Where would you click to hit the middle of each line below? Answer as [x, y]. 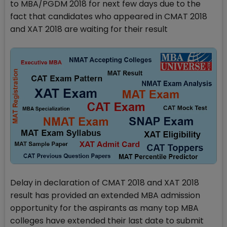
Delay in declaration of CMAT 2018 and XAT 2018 [105, 182]
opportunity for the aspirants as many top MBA [104, 208]
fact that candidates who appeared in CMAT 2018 [109, 16]
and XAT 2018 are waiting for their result [89, 29]
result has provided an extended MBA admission [105, 195]
